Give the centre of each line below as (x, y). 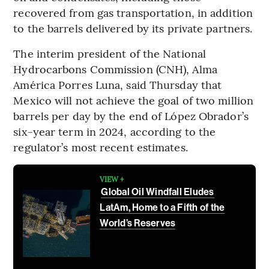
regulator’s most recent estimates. (101, 147)
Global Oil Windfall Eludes (158, 192)
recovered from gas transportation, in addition (133, 12)
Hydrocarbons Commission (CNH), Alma (115, 68)
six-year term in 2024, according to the (115, 131)
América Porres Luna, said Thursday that (118, 84)
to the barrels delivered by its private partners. (133, 28)
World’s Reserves (138, 223)
